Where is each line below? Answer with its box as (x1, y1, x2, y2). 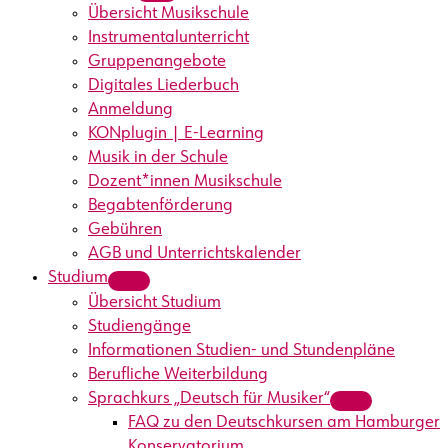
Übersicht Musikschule (88, 6, 249, 23)
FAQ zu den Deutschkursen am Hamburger (128, 415, 440, 432)
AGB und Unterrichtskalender (88, 246, 301, 263)
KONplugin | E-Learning (88, 126, 264, 143)
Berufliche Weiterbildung (88, 366, 268, 383)
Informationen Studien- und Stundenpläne (88, 342, 395, 359)
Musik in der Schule (88, 150, 228, 167)
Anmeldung (88, 102, 173, 119)
